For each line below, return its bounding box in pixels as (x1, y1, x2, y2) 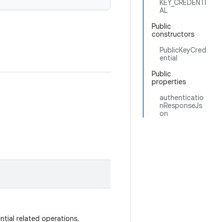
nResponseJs (160, 101, 202, 110)
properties (152, 77, 186, 86)
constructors (152, 30, 194, 39)
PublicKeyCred (160, 46, 206, 55)
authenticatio (160, 93, 204, 102)
